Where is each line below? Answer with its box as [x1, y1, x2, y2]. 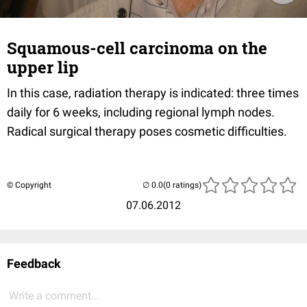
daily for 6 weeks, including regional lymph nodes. [7, 105, 275, 119]
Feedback [7, 256, 61, 271]
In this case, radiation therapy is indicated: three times [7, 86, 299, 100]
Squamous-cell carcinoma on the [7, 37, 267, 59]
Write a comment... [9, 289, 99, 302]
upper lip [7, 56, 79, 78]
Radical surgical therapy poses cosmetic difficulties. [7, 124, 287, 138]
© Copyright [7, 180, 51, 190]
